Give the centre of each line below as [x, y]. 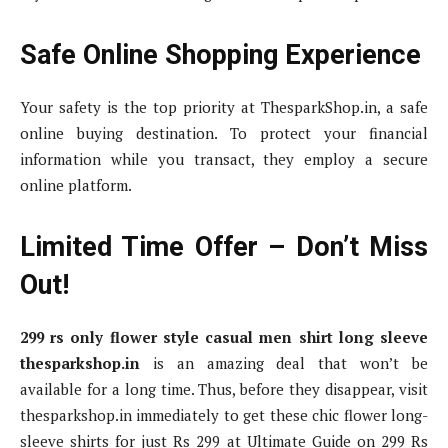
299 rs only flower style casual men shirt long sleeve [224, 337]
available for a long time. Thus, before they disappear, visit [224, 389]
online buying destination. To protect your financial [224, 133]
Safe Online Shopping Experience [220, 55]
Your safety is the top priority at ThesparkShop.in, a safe [224, 107]
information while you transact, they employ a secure [224, 159]
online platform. [76, 185]
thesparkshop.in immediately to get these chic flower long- [224, 415]
